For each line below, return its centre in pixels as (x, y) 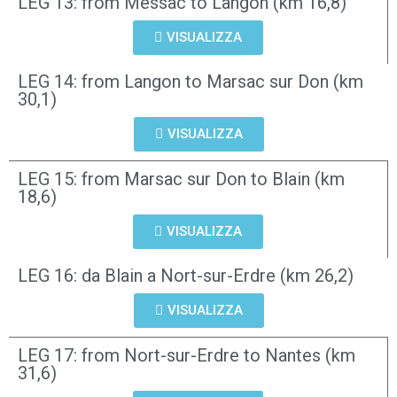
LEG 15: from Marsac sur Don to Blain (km (181, 179)
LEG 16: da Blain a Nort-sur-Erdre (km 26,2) (186, 276)
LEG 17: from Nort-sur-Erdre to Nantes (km (187, 355)
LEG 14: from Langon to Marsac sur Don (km (191, 82)
